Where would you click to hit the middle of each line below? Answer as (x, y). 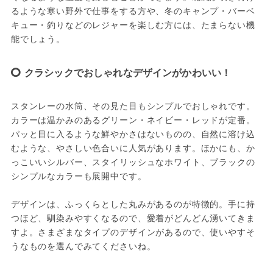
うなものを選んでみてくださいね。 (83, 246)
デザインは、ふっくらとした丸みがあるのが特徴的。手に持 (133, 204)
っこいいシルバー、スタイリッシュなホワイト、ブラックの (133, 162)
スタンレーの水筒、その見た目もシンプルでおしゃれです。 (133, 106)
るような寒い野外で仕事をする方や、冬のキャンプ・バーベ (133, 11)
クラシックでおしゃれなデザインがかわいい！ (128, 73)
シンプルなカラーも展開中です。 (79, 176)
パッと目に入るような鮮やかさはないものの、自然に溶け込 (133, 134)
